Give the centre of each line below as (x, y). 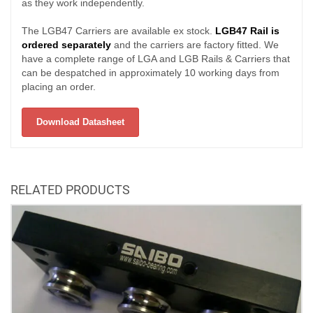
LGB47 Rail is (247, 31)
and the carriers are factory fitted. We (195, 45)
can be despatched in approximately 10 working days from (151, 73)
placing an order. (59, 87)
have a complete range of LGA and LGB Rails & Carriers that (156, 59)
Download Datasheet (80, 122)
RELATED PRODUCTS (70, 190)
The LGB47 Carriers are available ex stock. (118, 31)
